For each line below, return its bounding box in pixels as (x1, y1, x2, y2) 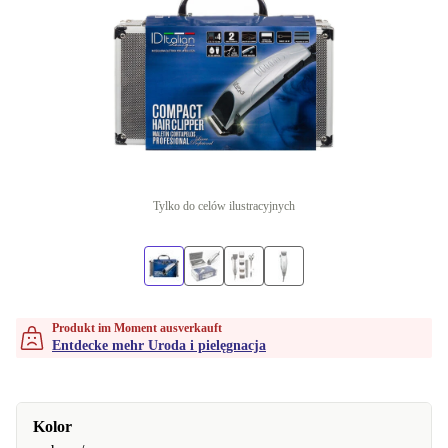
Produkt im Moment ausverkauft (52, 321, 222, 335)
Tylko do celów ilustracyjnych (153, 199, 295, 213)
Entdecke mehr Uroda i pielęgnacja (52, 338, 266, 353)
